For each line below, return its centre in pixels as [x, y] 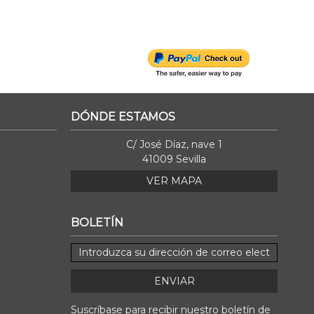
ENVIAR [174, 281]
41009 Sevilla [174, 159]
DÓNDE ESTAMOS [123, 116]
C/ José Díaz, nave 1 [174, 144]
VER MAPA [174, 180]
